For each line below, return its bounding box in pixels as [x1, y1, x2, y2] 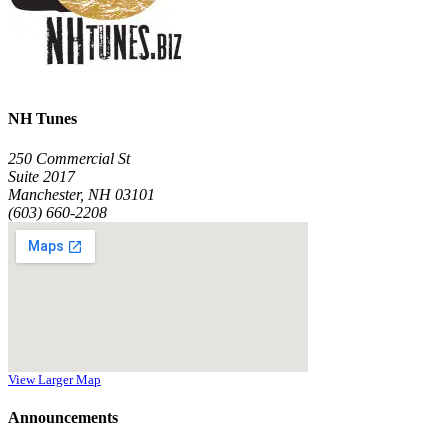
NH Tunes [8, 110, 77, 128]
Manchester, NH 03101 [8, 185, 155, 203]
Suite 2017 [8, 167, 75, 185]
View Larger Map [8, 371, 101, 387]
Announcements [8, 408, 118, 426]
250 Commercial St [8, 149, 130, 167]
